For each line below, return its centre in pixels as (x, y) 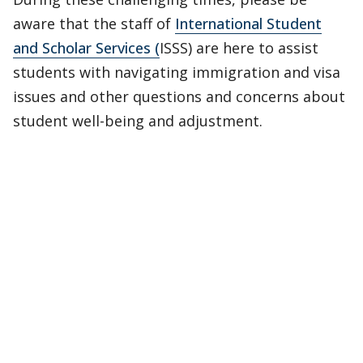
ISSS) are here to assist (239, 48)
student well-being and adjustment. (138, 121)
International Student (248, 23)
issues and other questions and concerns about (179, 96)
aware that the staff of (94, 23)
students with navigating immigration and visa (177, 72)
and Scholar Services (82, 48)
